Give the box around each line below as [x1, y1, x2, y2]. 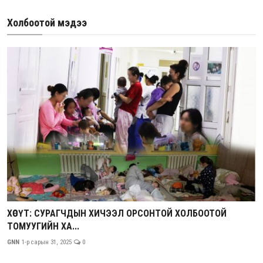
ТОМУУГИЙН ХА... [7, 220, 79, 232]
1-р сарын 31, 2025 [22, 238, 72, 246]
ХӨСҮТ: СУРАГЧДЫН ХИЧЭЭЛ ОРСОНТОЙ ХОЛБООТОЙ [7, 207, 227, 219]
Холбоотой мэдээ [7, 16, 87, 29]
